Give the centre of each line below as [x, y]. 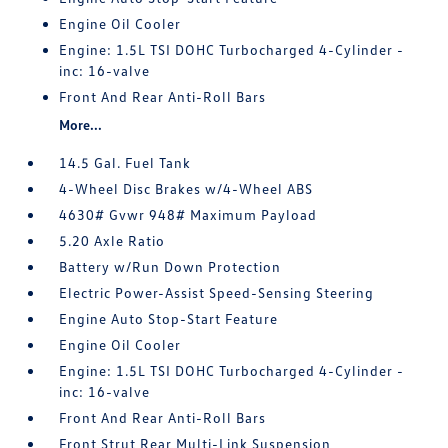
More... [81, 124]
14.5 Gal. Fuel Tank [125, 162]
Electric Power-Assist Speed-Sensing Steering [217, 292]
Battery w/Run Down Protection [170, 266]
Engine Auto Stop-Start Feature [169, 318]
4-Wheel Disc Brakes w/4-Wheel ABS [186, 188]
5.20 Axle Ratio [112, 240]
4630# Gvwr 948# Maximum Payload [188, 214]
